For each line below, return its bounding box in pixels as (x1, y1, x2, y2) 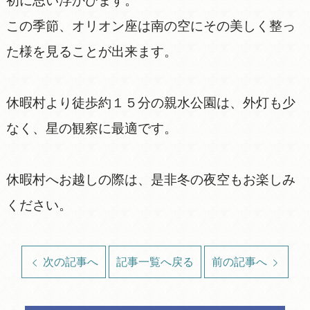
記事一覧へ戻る (116, 255, 194, 268)
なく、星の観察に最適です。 (6, 120, 177, 136)
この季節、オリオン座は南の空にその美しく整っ (6, 18, 295, 33)
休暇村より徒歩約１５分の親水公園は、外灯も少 (6, 95, 295, 110)
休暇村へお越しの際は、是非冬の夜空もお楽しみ (6, 172, 295, 187)
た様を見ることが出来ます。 (6, 44, 177, 59)
